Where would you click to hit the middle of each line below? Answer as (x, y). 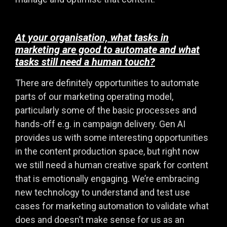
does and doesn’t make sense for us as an (100, 219)
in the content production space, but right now (107, 151)
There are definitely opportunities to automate (107, 83)
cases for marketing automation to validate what (112, 206)
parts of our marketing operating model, (94, 96)
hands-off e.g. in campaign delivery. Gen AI (100, 124)
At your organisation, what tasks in (92, 37)
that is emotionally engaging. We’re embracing (107, 178)
